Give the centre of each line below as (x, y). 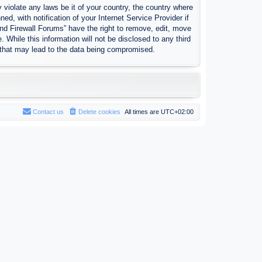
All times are (143, 112)
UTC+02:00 (177, 112)
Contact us (48, 112)
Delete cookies (99, 112)
